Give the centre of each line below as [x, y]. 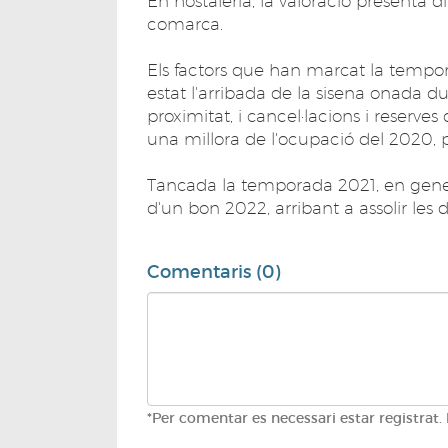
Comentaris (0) [213, 271]
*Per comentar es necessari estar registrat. [296, 417]
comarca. [185, 23]
